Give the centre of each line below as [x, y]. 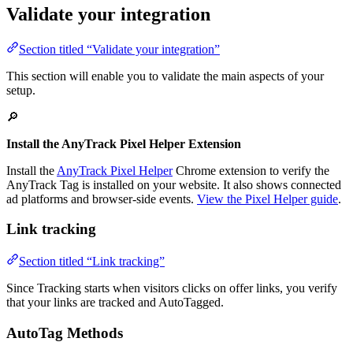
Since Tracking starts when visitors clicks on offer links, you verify [172, 288]
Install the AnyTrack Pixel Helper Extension [124, 143]
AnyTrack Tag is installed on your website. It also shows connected [174, 184]
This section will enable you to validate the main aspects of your [165, 76]
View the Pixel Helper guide [268, 199]
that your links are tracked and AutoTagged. [115, 303]
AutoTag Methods [65, 333]
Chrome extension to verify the [251, 170]
